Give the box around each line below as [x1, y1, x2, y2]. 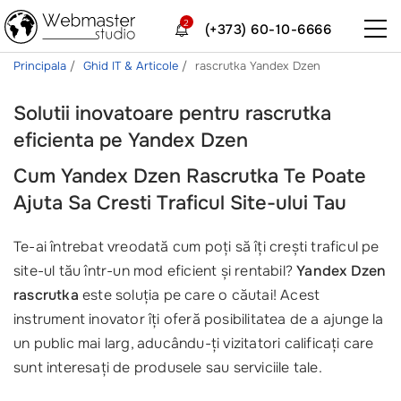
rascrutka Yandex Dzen [195, 58, 320, 73]
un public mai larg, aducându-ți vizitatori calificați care [13, 334, 374, 353]
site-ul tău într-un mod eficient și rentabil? [13, 261, 297, 280]
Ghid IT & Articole [83, 58, 182, 73]
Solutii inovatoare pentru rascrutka [13, 101, 331, 126]
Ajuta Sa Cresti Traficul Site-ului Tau [13, 191, 346, 216]
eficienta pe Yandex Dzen [13, 128, 248, 153]
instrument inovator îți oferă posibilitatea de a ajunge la [13, 310, 384, 328]
